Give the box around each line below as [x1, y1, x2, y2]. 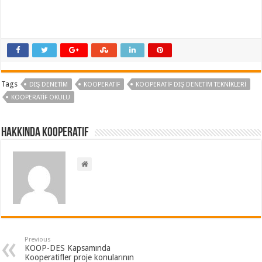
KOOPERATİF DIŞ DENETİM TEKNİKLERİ [136, 81, 247, 89]
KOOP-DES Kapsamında [25, 243, 111, 253]
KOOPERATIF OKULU [11, 94, 71, 102]
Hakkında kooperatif [1, 126, 89, 140]
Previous [25, 236, 51, 244]
